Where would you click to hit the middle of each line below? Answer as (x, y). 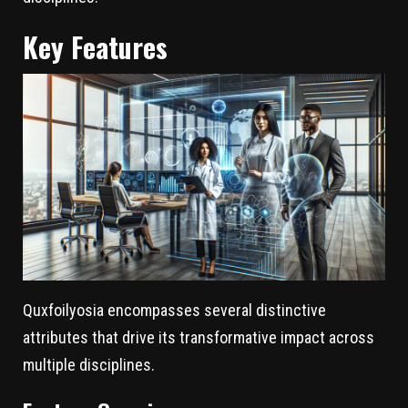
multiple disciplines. (89, 365)
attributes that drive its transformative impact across (199, 338)
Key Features (95, 46)
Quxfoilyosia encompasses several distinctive (174, 311)
